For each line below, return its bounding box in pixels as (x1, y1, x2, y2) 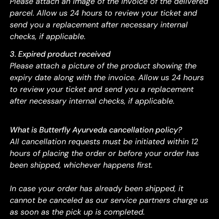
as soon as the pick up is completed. (10, 206, 145, 217)
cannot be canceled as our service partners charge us (10, 195, 208, 205)
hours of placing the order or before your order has (10, 148, 199, 158)
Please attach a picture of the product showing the (10, 60, 197, 71)
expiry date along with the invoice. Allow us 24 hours (10, 72, 204, 83)
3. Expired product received (10, 48, 110, 59)
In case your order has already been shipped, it (10, 183, 183, 194)
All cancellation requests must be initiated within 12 (10, 136, 198, 147)
